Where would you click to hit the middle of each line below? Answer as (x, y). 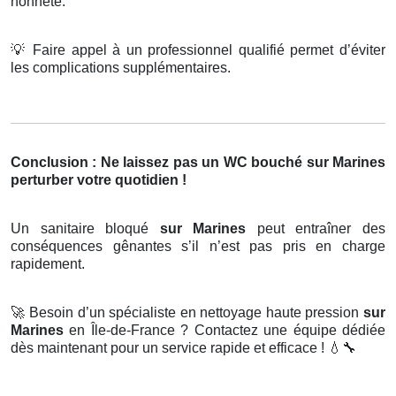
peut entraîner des (321, 229)
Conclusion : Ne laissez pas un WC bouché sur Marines (198, 163)
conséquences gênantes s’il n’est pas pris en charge (198, 247)
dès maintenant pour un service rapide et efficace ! (169, 348)
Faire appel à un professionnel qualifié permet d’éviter (206, 50)
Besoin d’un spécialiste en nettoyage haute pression (194, 313)
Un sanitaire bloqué (85, 229)
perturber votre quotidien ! (99, 180)
